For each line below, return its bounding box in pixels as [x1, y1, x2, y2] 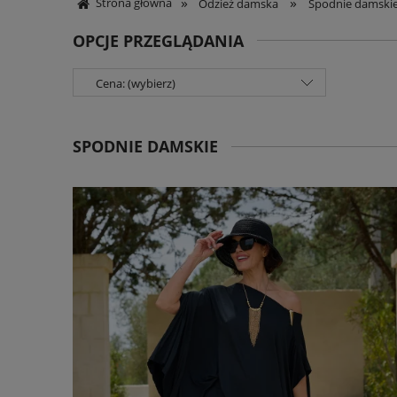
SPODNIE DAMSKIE [73, 136, 218, 158]
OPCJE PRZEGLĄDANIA [73, 30, 244, 51]
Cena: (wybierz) [96, 75, 175, 92]
